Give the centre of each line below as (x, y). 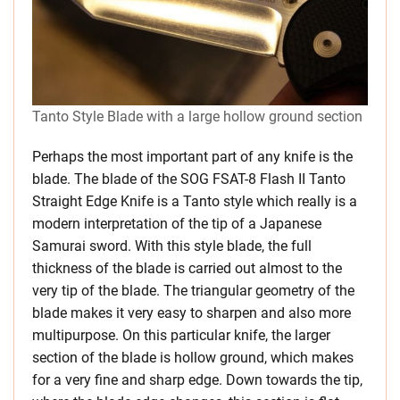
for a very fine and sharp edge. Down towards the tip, (197, 379)
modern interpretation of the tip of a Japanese (177, 223)
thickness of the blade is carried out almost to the (187, 268)
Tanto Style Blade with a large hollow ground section (197, 116)
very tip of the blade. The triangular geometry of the (193, 290)
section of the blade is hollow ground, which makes (193, 357)
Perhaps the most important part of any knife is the (192, 156)
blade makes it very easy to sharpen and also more (192, 312)
